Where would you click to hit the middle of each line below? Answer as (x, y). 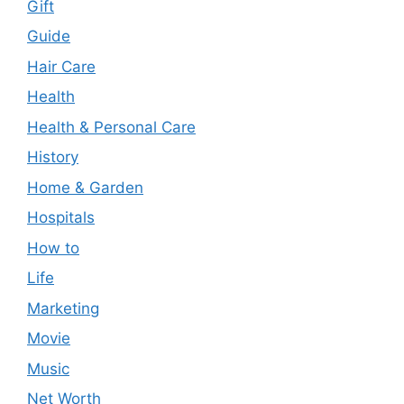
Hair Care (61, 66)
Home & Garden (85, 187)
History (53, 157)
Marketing (63, 308)
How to (53, 248)
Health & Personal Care (111, 127)
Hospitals (61, 218)
